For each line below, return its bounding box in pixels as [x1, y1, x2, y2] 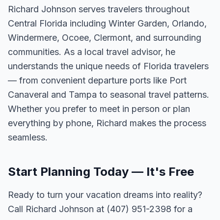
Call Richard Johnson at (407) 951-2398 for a [8, 204, 192, 214]
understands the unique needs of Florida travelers [8, 61, 209, 71]
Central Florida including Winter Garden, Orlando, [8, 18, 207, 28]
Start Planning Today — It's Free [8, 165, 194, 179]
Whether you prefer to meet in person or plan [8, 104, 190, 114]
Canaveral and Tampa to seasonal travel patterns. [8, 89, 209, 100]
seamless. [8, 132, 48, 142]
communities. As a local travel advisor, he [8, 47, 175, 57]
